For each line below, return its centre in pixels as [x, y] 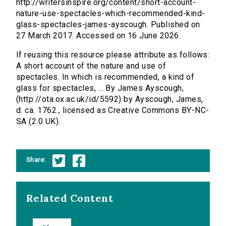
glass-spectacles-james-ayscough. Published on [108, 25]
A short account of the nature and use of [91, 66]
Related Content [70, 198]
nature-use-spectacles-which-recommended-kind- [111, 14]
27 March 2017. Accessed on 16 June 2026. [99, 36]
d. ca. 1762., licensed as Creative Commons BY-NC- [113, 110]
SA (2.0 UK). [38, 122]
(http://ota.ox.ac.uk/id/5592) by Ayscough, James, [110, 99]
